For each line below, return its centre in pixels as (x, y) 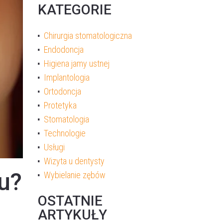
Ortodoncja (62, 91)
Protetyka (60, 105)
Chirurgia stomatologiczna (88, 35)
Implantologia (67, 77)
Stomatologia (66, 119)
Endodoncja (64, 49)
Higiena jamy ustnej (77, 63)
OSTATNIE (70, 201)
